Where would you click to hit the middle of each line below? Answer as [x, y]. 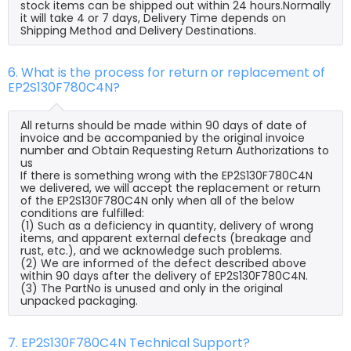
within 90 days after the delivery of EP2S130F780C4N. [164, 275]
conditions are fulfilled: [82, 213]
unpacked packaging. [79, 300]
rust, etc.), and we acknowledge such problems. [151, 250]
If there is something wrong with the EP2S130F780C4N [166, 175]
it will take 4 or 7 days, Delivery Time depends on [153, 18]
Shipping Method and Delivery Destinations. [138, 30]
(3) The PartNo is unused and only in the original [152, 288]
